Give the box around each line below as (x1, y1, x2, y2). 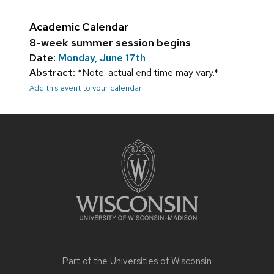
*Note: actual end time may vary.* (75, 66, 218, 80)
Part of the (62, 255, 110, 268)
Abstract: (29, 66, 75, 80)
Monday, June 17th (58, 51, 146, 65)
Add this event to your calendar (29, 83, 142, 94)
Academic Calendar (29, 20, 128, 34)
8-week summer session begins (29, 35, 191, 50)
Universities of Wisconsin (110, 255, 212, 268)
